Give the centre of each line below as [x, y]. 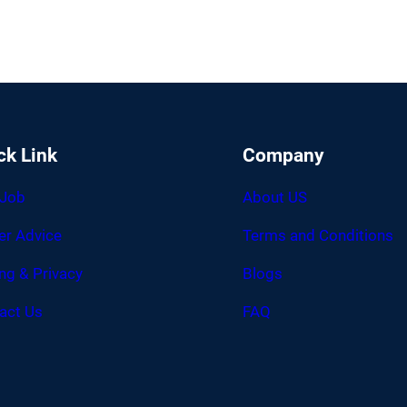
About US [275, 198]
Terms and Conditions [318, 236]
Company [284, 156]
